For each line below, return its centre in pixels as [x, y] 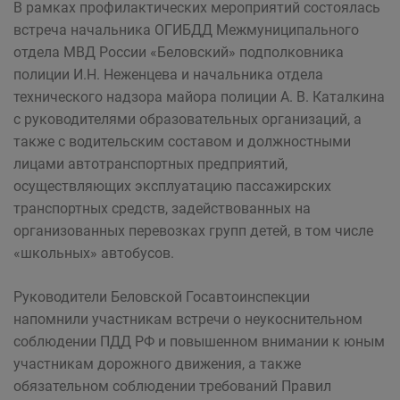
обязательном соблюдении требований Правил [172, 386]
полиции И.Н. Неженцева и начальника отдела [168, 75]
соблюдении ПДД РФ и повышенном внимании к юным [199, 342]
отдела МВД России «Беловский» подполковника [179, 52]
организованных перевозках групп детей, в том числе [193, 231]
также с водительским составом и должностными [182, 142]
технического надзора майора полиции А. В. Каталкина [199, 97]
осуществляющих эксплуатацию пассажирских [172, 186]
